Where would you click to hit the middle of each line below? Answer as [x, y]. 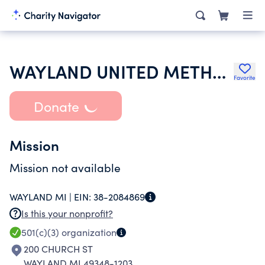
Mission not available [65, 167]
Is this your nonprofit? [67, 213]
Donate [56, 106]
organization [88, 232]
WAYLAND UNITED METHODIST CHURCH [219, 71]
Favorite [245, 77]
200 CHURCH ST [58, 249]
